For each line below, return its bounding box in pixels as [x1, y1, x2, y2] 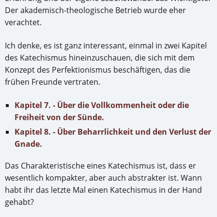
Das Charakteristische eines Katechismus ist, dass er [5, 160, 196, 171]
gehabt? [5, 197, 34, 208]
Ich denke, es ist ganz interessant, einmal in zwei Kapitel [5, 40, 207, 51]
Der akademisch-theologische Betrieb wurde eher [5, 5, 186, 16]
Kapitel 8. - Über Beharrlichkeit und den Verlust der [15, 126, 211, 138]
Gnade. [15, 139, 42, 150]
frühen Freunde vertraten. [5, 77, 100, 88]
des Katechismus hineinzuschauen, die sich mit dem [5, 52, 195, 63]
